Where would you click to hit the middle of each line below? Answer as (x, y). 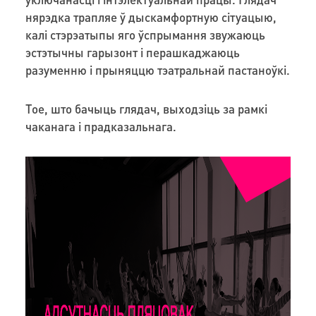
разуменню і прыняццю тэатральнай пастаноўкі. (157, 69)
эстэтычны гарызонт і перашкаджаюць (132, 52)
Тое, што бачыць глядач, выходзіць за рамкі (146, 108)
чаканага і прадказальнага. (101, 126)
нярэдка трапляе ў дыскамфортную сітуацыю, (151, 17)
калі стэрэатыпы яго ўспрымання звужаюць (145, 34)
